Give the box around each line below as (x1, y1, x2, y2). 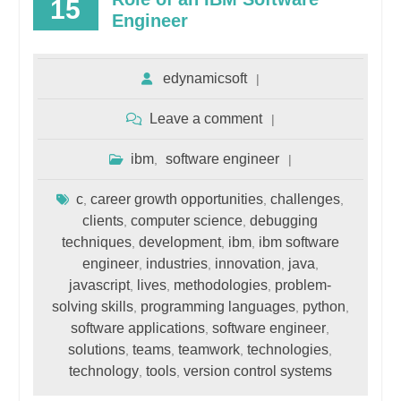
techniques (61, 234, 132, 250)
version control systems (183, 363, 332, 379)
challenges (270, 191, 341, 207)
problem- (275, 277, 332, 293)
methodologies (174, 277, 269, 293)
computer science (131, 212, 243, 228)
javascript (69, 277, 131, 293)
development (138, 234, 221, 250)
